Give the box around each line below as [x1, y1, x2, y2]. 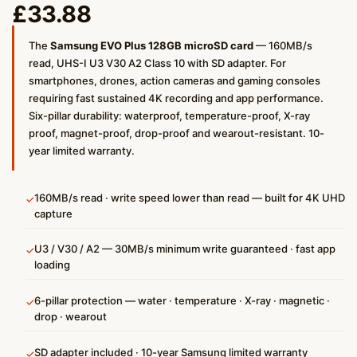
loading [33, 258, 70, 272]
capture [33, 206, 73, 220]
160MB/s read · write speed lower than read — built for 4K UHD [33, 190, 345, 204]
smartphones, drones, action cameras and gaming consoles [29, 73, 320, 87]
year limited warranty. [29, 143, 135, 157]
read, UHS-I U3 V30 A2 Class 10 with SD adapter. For [29, 56, 286, 69]
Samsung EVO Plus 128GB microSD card [50, 38, 253, 52]
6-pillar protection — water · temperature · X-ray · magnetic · [33, 294, 330, 308]
